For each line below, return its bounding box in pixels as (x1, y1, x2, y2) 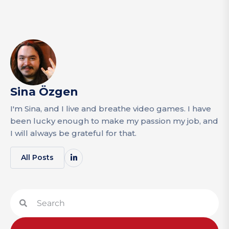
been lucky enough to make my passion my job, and (10, 116, 218, 126)
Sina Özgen (10, 85, 78, 99)
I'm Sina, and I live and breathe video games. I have (10, 104, 211, 114)
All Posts (21, 153, 54, 163)
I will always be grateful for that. (10, 128, 136, 139)
